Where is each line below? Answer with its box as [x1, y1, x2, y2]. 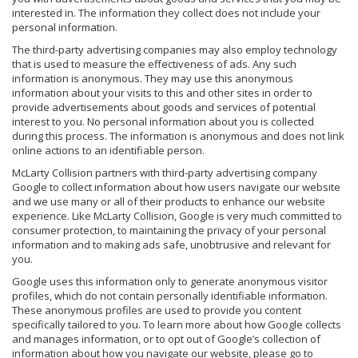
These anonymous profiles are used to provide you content [12, 302, 301, 317]
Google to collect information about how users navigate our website [12, 179, 340, 194]
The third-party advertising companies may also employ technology [12, 42, 337, 57]
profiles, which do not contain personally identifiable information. [12, 288, 328, 303]
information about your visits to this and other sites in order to [12, 85, 312, 100]
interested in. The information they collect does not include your [12, 5, 320, 20]
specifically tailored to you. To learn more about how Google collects [12, 316, 341, 332]
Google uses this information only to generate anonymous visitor [12, 273, 328, 288]
